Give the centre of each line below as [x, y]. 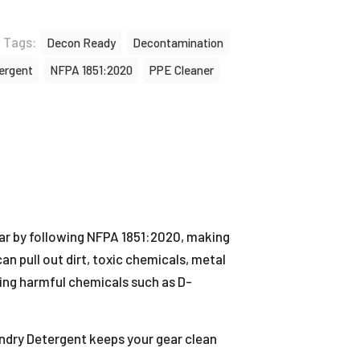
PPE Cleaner [182, 70]
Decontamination [178, 43]
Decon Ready [81, 43]
